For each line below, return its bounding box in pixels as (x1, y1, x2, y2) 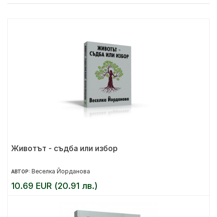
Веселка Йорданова (31, 168, 90, 175)
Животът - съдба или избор (11, 143, 118, 153)
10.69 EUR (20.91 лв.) (11, 181, 98, 191)
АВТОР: (11, 169, 31, 174)
